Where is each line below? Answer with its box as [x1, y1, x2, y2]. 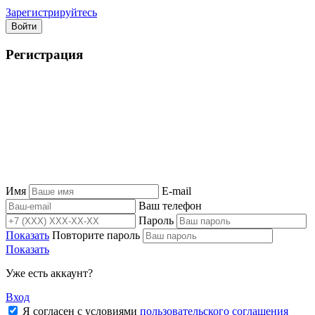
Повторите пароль [52, 229, 140, 241]
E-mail [162, 184, 191, 197]
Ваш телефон [139, 199, 202, 212]
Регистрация [6, 46, 83, 62]
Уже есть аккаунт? [6, 266, 93, 279]
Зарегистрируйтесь [6, 6, 97, 19]
